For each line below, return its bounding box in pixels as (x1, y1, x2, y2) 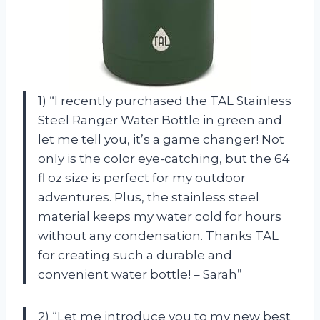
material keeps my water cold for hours (38, 209, 281, 224)
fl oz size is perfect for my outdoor (38, 170, 246, 185)
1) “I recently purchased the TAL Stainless (38, 93, 291, 108)
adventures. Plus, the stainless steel (38, 189, 259, 204)
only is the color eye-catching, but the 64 (38, 151, 290, 166)
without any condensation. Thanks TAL (38, 228, 279, 243)
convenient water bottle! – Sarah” (38, 266, 242, 281)
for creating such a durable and (38, 247, 232, 262)
